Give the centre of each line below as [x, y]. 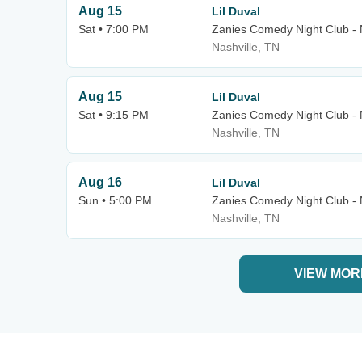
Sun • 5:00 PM [115, 200]
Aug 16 [100, 182]
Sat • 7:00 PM [114, 29]
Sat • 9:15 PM [114, 115]
